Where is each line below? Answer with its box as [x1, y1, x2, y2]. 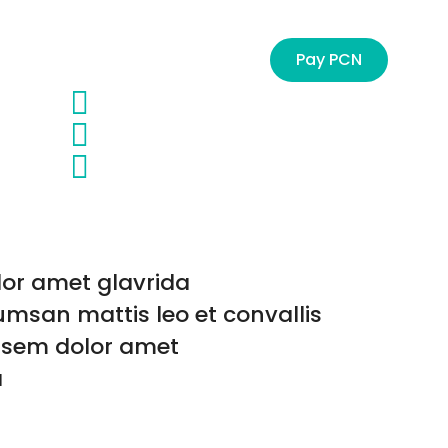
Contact [181, 48, 250, 71]
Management [41, 48, 151, 71]
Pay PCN [296, 48, 362, 71]
